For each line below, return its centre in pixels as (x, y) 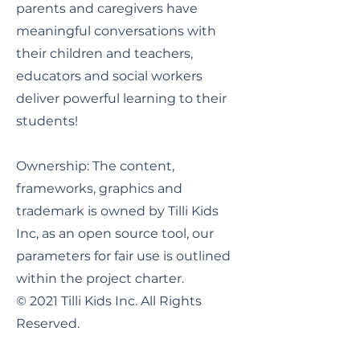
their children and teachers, (104, 53)
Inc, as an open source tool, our (115, 233)
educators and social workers (109, 76)
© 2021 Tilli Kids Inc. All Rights (109, 301)
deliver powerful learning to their (121, 98)
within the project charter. (102, 278)
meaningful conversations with (116, 31)
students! (47, 121)
